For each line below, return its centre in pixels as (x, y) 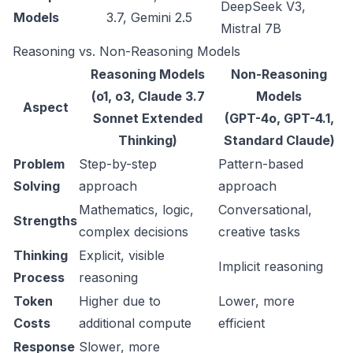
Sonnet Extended (148, 118)
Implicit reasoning (271, 266)
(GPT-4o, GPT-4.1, (279, 118)
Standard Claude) (279, 140)
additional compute (135, 323)
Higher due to (120, 301)
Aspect (45, 107)
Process (39, 277)
